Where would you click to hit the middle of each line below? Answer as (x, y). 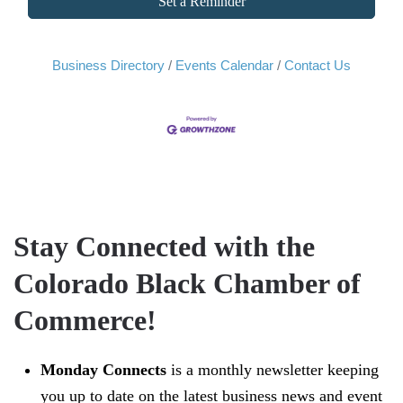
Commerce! (85, 320)
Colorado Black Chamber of (187, 283)
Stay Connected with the (164, 246)
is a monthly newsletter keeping (273, 370)
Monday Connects (103, 370)
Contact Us (318, 65)
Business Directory (108, 65)
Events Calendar (224, 65)
